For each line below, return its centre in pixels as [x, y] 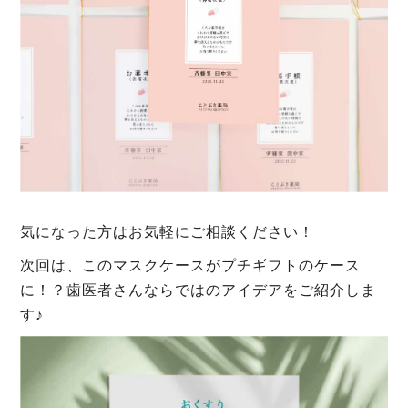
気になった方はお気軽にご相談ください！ [168, 232]
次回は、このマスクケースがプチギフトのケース [191, 266]
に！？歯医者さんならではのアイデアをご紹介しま [199, 291]
